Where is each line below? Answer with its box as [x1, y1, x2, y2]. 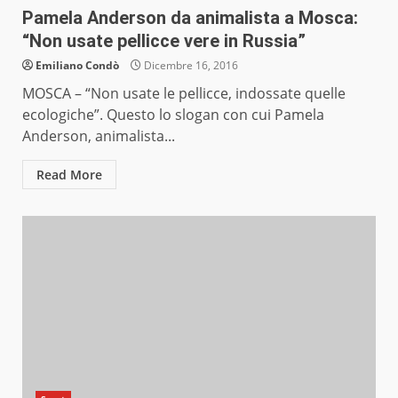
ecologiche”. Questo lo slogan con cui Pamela [22, 105, 324, 125]
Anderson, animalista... [22, 126, 175, 147]
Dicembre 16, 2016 [141, 58, 238, 74]
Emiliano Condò [36, 58, 119, 74]
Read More [36, 166, 102, 184]
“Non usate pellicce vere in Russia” [22, 30, 306, 52]
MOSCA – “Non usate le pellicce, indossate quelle [22, 84, 346, 104]
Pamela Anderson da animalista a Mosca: [22, 7, 358, 29]
